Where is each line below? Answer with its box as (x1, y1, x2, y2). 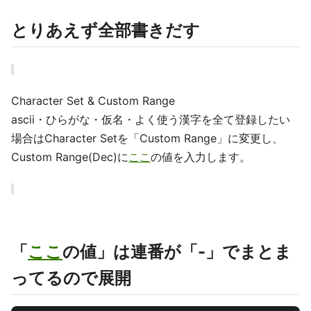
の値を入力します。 (151, 150, 251, 164)
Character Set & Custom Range (11, 94, 175, 108)
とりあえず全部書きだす (11, 20, 200, 40)
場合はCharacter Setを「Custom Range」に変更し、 (11, 131, 283, 145)
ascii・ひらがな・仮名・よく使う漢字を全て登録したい (11, 112, 290, 126)
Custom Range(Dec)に (11, 150, 128, 164)
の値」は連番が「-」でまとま (62, 242, 292, 262)
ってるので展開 (11, 268, 131, 288)
